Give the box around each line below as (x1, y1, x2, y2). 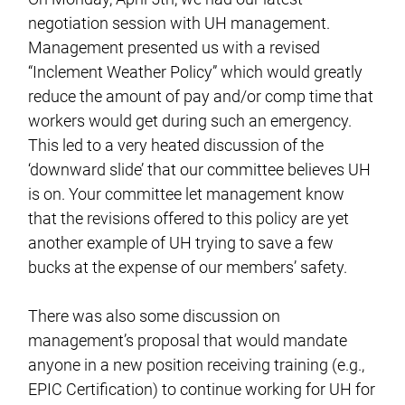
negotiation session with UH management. (28, 13, 331, 33)
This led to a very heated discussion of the (28, 135, 325, 155)
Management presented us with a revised (28, 37, 321, 57)
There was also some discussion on (28, 306, 281, 325)
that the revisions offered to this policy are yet (28, 208, 350, 228)
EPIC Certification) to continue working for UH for (28, 379, 376, 399)
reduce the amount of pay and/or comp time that (28, 86, 374, 106)
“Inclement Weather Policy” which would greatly (28, 61, 363, 81)
